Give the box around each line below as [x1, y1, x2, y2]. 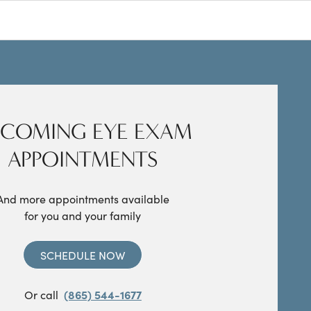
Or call [24, 287, 58, 302]
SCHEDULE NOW [40, 247, 126, 262]
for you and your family [24, 208, 142, 223]
